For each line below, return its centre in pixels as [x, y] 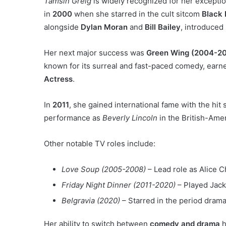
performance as [73, 118]
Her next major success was [95, 52]
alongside [62, 27]
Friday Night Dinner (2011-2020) [119, 185]
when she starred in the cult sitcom [137, 14]
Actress [58, 79]
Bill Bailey [163, 27]
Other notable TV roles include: [100, 143]
